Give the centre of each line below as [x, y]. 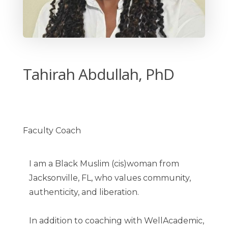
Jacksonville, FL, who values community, [110, 178]
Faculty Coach [52, 130]
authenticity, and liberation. [84, 192]
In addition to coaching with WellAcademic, [117, 220]
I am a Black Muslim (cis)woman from [104, 163]
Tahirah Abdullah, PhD [98, 74]
